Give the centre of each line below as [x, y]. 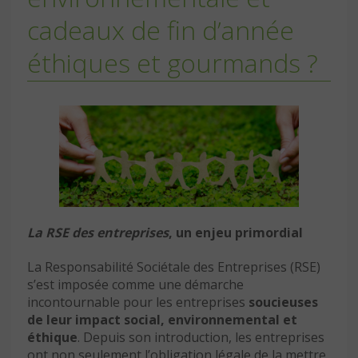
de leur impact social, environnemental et [162, 320]
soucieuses [283, 302]
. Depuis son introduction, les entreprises [201, 338]
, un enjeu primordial [236, 233]
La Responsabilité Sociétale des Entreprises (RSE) [174, 267]
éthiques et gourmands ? [173, 63]
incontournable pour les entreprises [138, 302]
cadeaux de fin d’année [161, 30]
